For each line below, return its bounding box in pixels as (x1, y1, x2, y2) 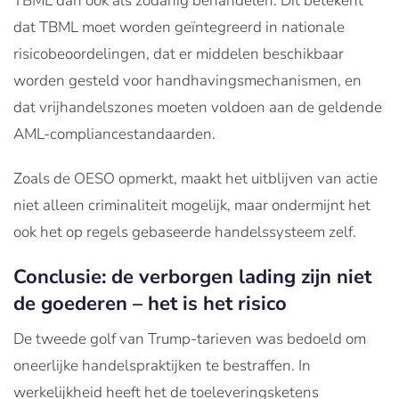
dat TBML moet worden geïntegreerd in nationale (13, 16, 345, 37)
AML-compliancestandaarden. (13, 123, 216, 144)
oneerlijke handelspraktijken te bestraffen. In (13, 354, 311, 376)
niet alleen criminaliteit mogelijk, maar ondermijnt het (13, 194, 370, 216)
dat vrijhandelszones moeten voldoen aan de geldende (13, 96, 382, 118)
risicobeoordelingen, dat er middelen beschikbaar (13, 43, 344, 64)
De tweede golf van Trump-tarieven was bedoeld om (13, 328, 366, 349)
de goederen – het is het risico (13, 289, 287, 317)
